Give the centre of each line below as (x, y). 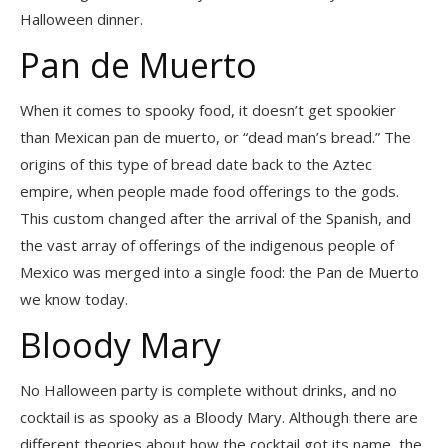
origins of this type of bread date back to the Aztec (196, 163)
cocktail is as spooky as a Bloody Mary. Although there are (219, 416)
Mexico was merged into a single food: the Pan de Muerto (219, 271)
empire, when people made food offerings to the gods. (209, 190)
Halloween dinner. (81, 18)
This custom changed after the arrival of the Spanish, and (215, 217)
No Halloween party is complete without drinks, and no (208, 389)
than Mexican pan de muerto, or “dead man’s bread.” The (215, 136)
